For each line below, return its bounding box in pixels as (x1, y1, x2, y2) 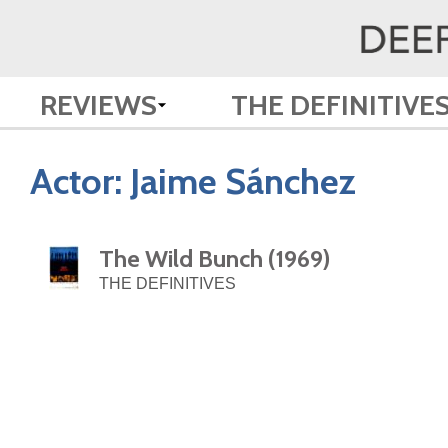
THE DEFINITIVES (99, 275, 237, 293)
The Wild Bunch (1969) (99, 244, 331, 274)
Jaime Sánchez (130, 159, 356, 203)
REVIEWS (40, 88, 157, 122)
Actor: (30, 159, 130, 203)
